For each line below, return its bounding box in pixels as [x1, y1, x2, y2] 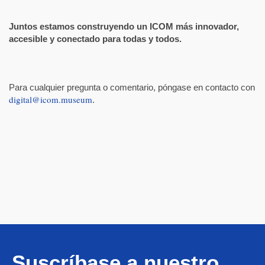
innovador [195, 21, 237, 32]
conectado [57, 34, 100, 44]
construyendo [77, 21, 134, 32]
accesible [9, 34, 47, 44]
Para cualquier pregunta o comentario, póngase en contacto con [9, 82, 255, 93]
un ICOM [134, 21, 176, 32]
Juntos [9, 21, 37, 32]
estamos [40, 21, 75, 32]
